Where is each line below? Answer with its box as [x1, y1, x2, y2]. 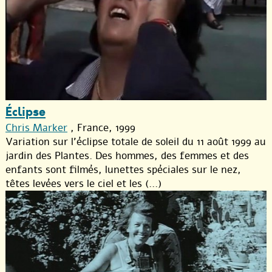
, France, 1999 [67, 121, 135, 135]
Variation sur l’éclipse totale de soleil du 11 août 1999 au [5, 135, 266, 149]
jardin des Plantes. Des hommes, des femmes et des [5, 149, 249, 163]
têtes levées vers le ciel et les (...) [5, 177, 161, 191]
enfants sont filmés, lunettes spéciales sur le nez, [5, 163, 241, 177]
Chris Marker [5, 121, 67, 135]
